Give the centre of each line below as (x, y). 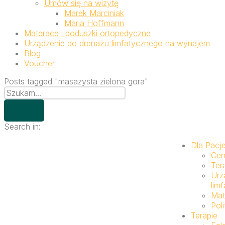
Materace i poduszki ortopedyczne (87, 33)
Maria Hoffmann (94, 23)
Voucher (39, 63)
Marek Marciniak (94, 13)
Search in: (22, 127)
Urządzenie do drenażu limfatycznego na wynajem (117, 43)
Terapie (204, 215)
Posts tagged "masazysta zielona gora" (76, 81)
